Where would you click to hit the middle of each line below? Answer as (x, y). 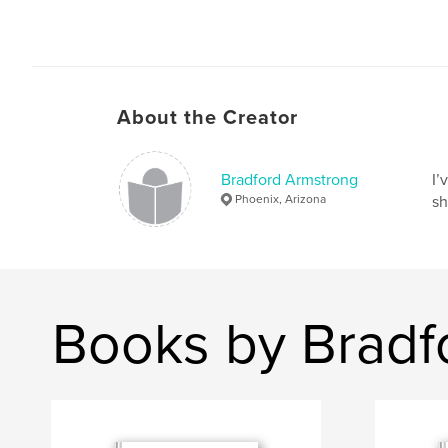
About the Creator (207, 117)
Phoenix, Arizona (280, 198)
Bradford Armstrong (289, 179)
